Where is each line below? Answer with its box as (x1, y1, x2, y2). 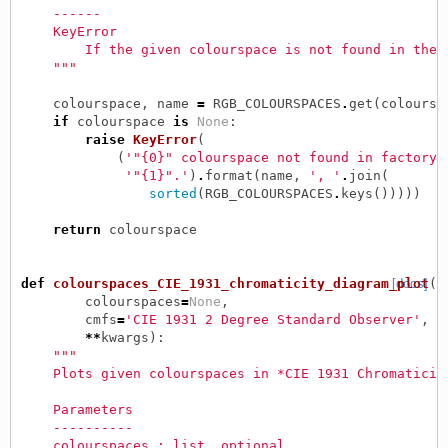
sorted (148, 185, 197, 201)
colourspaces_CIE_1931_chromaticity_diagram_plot (52, 275, 429, 291)
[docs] (391, 275, 428, 291)
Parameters (20, 401, 133, 417)
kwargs (100, 329, 149, 345)
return (52, 221, 101, 237)
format (204, 167, 253, 183)
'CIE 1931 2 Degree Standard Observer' (124, 311, 421, 327)
